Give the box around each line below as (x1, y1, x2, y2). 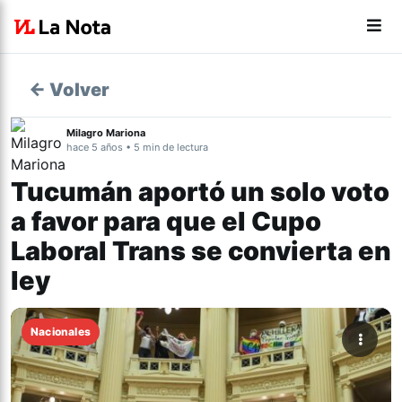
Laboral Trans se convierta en (11, 235, 391, 267)
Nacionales (31, 325, 91, 338)
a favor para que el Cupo (11, 205, 321, 237)
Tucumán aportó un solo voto (11, 176, 389, 207)
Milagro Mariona (66, 127, 145, 139)
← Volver (29, 79, 109, 100)
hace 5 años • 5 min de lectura (66, 141, 208, 153)
